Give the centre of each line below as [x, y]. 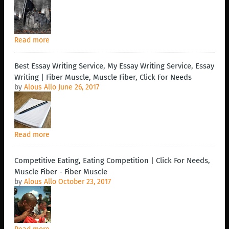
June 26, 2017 [79, 87]
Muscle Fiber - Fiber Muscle [61, 172]
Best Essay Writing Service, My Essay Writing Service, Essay [114, 66]
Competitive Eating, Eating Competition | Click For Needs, [112, 161]
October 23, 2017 [85, 182]
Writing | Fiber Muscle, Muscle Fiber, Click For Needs [103, 77]
